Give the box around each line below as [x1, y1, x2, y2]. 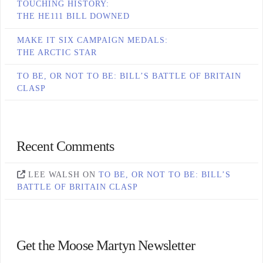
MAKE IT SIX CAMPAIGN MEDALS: [16, 35, 168, 45]
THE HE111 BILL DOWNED [16, 12, 130, 21]
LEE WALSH [28, 170, 80, 180]
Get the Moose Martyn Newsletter [16, 237, 195, 253]
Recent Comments [16, 138, 114, 154]
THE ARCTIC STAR [16, 48, 97, 57]
